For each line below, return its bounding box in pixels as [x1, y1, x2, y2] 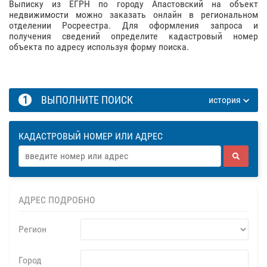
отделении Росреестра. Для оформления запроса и [9, 20, 258, 31]
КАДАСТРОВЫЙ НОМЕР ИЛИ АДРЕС [18, 131, 163, 142]
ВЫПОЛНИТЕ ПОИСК [32, 94, 138, 106]
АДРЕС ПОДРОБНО [18, 194, 95, 206]
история [208, 94, 243, 105]
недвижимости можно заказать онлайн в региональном [9, 9, 258, 20]
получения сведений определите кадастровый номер [9, 30, 258, 42]
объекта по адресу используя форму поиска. [9, 41, 189, 52]
